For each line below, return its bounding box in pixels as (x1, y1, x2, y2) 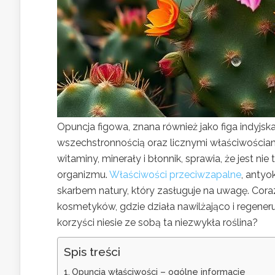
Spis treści (64, 245, 120, 258)
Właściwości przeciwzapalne (109, 169, 241, 180)
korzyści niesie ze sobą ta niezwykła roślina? (57, 217, 258, 228)
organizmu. (57, 169, 109, 180)
